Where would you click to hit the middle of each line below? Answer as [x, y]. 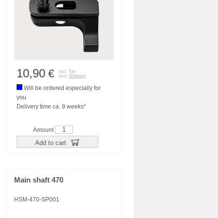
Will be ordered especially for [62, 88]
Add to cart [51, 143]
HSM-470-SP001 [37, 200]
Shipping [77, 76]
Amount [44, 130]
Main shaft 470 [39, 180]
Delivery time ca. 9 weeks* [51, 107]
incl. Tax [67, 72]
